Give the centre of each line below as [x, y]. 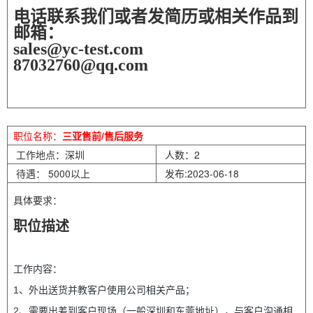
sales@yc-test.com [78, 49]
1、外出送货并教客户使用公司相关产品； [104, 290]
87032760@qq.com [81, 65]
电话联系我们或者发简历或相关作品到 [156, 17]
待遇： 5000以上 [52, 173]
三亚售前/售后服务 [103, 136]
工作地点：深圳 [49, 154]
